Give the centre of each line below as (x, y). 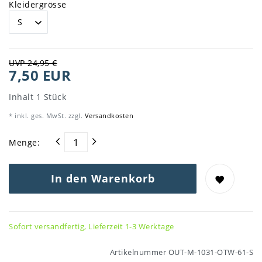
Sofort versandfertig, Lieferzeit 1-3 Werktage (92, 227)
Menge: (24, 142)
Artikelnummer (139, 253)
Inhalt (23, 97)
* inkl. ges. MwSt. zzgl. (46, 116)
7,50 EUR (40, 76)
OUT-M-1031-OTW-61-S (211, 253)
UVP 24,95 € (33, 63)
